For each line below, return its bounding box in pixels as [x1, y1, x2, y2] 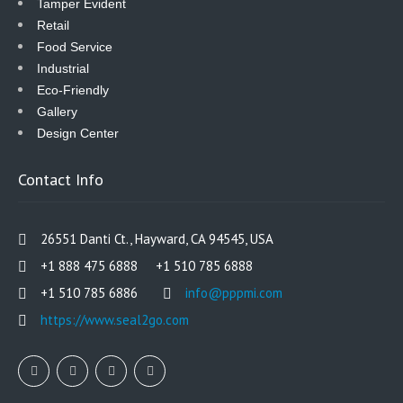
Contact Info [18, 168, 103, 190]
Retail [37, 17, 69, 32]
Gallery [37, 103, 77, 119]
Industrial [37, 60, 89, 76]
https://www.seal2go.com [40, 310, 189, 328]
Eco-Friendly [37, 82, 109, 97]
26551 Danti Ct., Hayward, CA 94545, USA [40, 229, 273, 247]
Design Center [37, 125, 119, 140]
